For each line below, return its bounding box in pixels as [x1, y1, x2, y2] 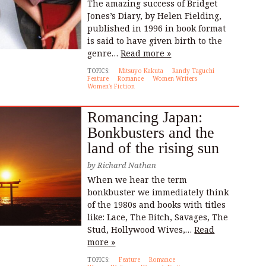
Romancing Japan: [87, 109, 203, 126]
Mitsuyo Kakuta [119, 66, 164, 75]
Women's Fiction [87, 82, 135, 91]
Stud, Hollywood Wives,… [87, 224, 195, 236]
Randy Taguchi [172, 66, 215, 75]
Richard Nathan [97, 159, 157, 170]
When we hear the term [87, 174, 188, 186]
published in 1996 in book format [87, 23, 226, 34]
